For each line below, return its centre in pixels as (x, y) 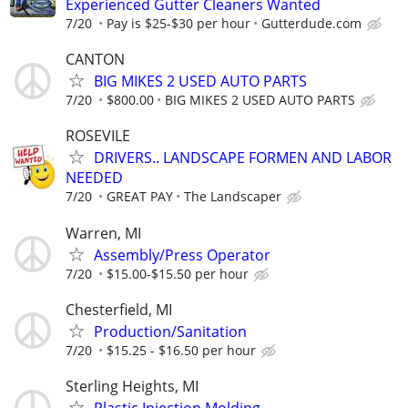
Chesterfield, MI (119, 309)
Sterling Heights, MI (132, 386)
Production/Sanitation (170, 331)
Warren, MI (103, 233)
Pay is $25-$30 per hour (178, 24)
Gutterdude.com (311, 24)
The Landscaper (233, 197)
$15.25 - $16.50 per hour (181, 350)
